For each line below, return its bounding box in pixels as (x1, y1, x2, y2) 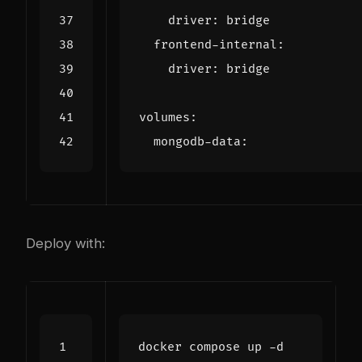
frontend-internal (154, 36, 277, 53)
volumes (139, 109, 190, 125)
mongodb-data (154, 133, 241, 149)
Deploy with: (26, 234, 105, 251)
